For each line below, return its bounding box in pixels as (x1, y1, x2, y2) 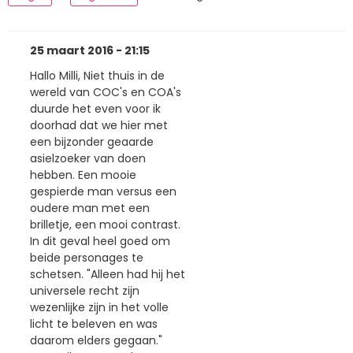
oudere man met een (30, 199, 150, 216)
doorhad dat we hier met (30, 117, 168, 133)
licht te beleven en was (30, 315, 158, 332)
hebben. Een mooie (30, 166, 136, 183)
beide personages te (30, 249, 143, 266)
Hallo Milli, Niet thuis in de (30, 67, 165, 84)
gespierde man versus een (30, 183, 176, 199)
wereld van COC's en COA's (30, 84, 181, 100)
